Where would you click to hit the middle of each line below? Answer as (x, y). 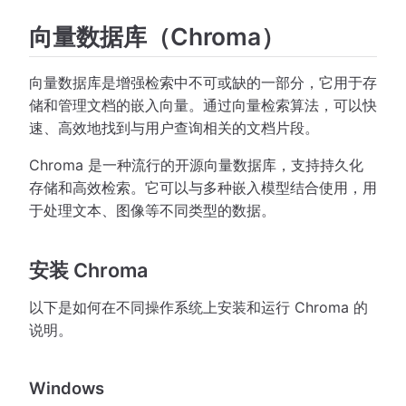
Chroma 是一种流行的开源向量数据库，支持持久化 (196, 165)
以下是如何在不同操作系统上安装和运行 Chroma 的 (198, 308)
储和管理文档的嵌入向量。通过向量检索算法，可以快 (203, 106)
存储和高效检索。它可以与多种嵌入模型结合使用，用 (203, 188)
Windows (67, 388)
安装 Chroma (88, 271)
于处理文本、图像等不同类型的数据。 (152, 211)
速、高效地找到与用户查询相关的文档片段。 (174, 128)
